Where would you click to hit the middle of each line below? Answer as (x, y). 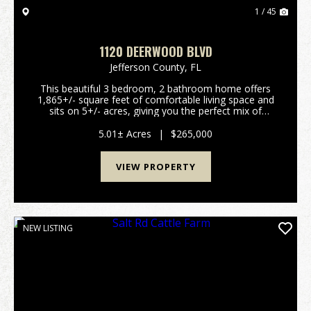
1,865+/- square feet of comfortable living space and (155, 100)
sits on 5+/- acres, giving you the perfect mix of (155, 111)
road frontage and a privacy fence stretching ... (155, 133)
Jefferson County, (150, 67)
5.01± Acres (125, 134)
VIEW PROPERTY (155, 167)
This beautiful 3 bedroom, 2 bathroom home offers (155, 89)
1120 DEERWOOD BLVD (155, 51)
